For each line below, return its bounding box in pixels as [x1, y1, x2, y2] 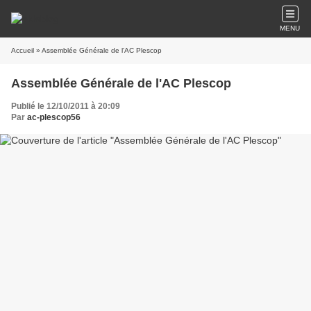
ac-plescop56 [27, 112, 81, 122]
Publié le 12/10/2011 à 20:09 [11, 101, 120, 111]
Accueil [11, 47, 34, 54]
